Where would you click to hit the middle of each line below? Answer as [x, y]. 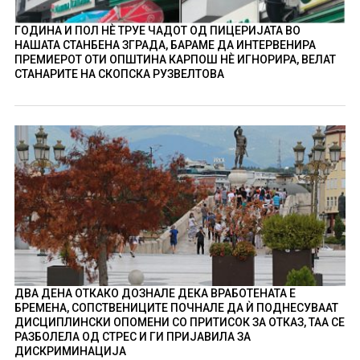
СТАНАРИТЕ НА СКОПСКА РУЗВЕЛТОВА [119, 74]
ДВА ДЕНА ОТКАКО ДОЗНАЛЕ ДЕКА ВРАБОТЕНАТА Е [155, 293]
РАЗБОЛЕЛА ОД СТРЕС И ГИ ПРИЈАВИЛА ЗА [132, 336]
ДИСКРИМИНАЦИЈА [70, 351]
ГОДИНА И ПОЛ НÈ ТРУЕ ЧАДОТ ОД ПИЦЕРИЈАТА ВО [157, 30]
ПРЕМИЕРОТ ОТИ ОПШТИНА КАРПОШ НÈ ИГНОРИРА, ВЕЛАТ [175, 59]
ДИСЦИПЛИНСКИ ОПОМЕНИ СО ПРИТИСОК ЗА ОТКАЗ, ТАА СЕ [179, 322]
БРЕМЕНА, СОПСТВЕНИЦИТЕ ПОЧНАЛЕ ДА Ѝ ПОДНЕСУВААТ [176, 307]
